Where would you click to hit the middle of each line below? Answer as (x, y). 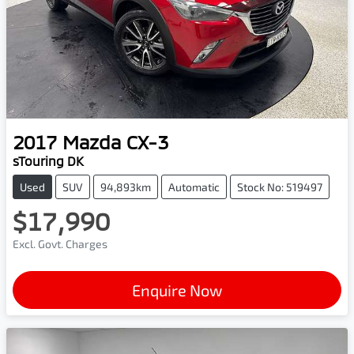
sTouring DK (48, 160)
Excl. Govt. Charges (60, 243)
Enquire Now (177, 290)
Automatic (194, 186)
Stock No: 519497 (280, 186)
